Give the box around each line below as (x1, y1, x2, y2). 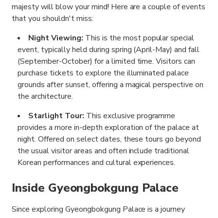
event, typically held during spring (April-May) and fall (18, 44, 200, 55)
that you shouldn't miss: (12, 13, 93, 24)
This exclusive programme (86, 110, 176, 122)
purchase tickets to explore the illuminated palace (18, 68, 189, 79)
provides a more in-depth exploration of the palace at (18, 122, 200, 133)
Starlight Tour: (28, 110, 86, 122)
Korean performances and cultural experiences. (18, 157, 176, 168)
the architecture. (18, 91, 73, 102)
